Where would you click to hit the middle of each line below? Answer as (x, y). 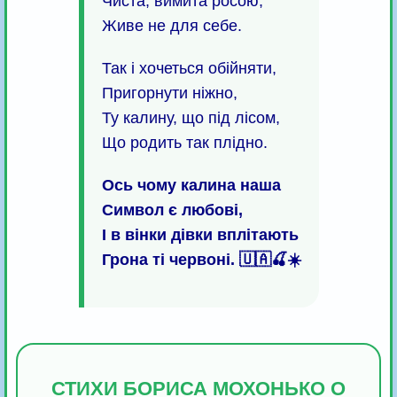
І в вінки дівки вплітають (200, 235)
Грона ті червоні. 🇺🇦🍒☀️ (201, 260)
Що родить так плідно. (184, 143)
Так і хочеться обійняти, (189, 69)
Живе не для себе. (171, 26)
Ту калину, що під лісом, (191, 118)
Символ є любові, (172, 210)
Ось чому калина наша (191, 186)
